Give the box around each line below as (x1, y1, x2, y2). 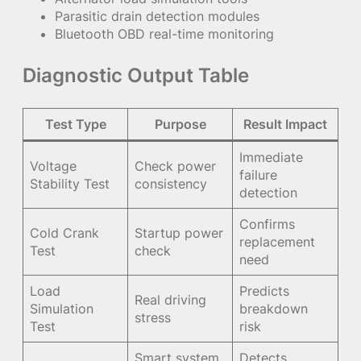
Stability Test (30, 176, 110, 193)
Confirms (239, 216, 296, 233)
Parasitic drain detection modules (55, 8, 259, 25)
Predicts (239, 283, 290, 300)
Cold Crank (30, 225, 100, 242)
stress (135, 309, 172, 326)
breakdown (239, 301, 309, 317)
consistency (135, 176, 208, 193)
